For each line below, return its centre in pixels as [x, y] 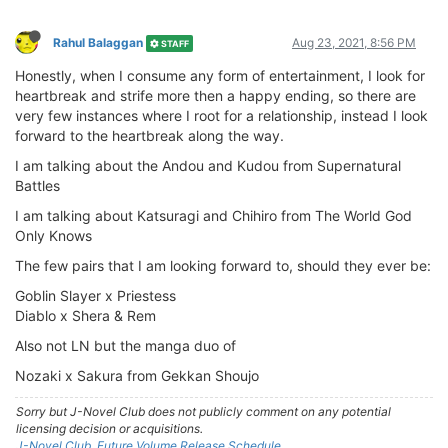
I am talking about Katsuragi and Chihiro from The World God [213, 215]
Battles [37, 185]
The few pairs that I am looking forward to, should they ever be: [223, 265]
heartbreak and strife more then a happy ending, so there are [215, 95]
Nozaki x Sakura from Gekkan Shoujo [137, 375]
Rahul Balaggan [98, 42]
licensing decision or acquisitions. [109, 428]
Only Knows [53, 235]
